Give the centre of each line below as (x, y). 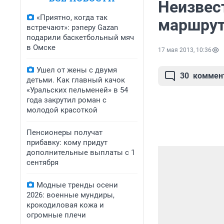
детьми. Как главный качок (76, 80)
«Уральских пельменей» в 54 (77, 90)
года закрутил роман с (66, 100)
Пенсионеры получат (64, 132)
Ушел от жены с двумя (77, 70)
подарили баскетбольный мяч (80, 37)
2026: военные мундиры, (70, 195)
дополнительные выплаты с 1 (81, 152)
